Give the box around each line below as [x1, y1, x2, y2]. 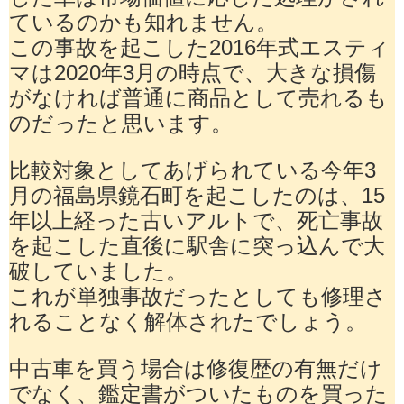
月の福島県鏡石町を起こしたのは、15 [9, 183, 385, 206]
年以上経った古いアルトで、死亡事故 [9, 208, 383, 231]
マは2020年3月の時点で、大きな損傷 [9, 60, 376, 83]
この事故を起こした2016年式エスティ [9, 35, 390, 58]
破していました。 [9, 259, 188, 281]
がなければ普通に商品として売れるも [9, 86, 388, 108]
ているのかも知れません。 [9, 10, 278, 32]
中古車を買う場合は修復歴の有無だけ [9, 356, 382, 379]
